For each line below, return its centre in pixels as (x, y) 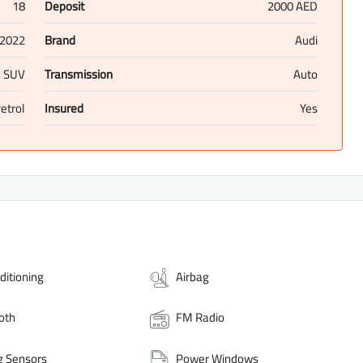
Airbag (193, 277)
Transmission (78, 75)
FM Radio (201, 318)
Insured (64, 109)
